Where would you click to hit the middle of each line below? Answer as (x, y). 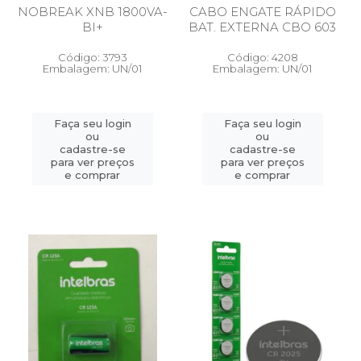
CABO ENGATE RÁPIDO (262, 12)
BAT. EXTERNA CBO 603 (262, 27)
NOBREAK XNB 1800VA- (92, 12)
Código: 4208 (262, 57)
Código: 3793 (92, 57)
